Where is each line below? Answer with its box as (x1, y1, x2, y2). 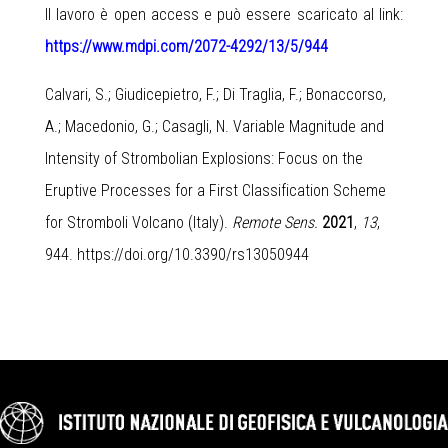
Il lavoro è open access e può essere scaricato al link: (45, 4, 403, 24)
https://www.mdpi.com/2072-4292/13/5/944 (45, 36, 328, 56)
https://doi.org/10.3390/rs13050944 (77, 244, 309, 264)
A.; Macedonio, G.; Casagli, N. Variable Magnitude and (45, 116, 384, 136)
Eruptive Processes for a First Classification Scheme (45, 180, 386, 200)
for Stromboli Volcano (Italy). (45, 212, 232, 232)
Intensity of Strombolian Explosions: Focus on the (45, 148, 363, 168)
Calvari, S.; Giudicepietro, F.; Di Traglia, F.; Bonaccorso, (45, 84, 386, 104)
